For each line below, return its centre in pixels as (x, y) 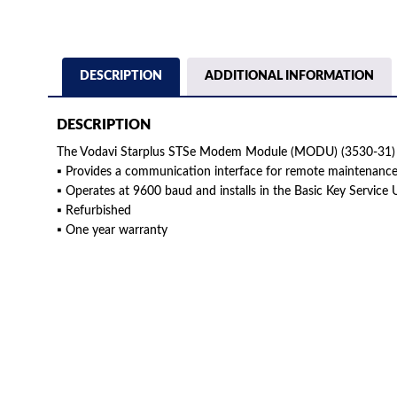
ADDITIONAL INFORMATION (289, 76)
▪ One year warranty (112, 231)
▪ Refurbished (93, 211)
